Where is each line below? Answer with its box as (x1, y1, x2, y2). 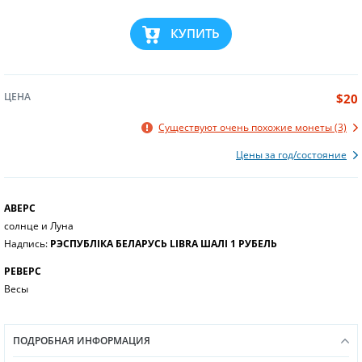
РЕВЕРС (4, 263, 41, 278)
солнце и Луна (4, 218, 74, 233)
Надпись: (4, 236, 50, 250)
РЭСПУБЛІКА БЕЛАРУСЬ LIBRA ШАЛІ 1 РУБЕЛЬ (50, 236, 277, 250)
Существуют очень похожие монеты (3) (158, 120, 347, 134)
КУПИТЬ (170, 25, 220, 42)
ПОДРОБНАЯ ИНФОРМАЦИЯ (13, 333, 150, 347)
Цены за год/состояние (236, 147, 347, 162)
